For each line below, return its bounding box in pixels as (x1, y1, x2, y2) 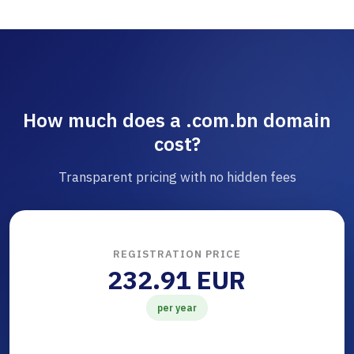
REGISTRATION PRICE (112, 247, 241, 262)
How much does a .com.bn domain (23, 107, 331, 134)
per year (156, 302, 197, 314)
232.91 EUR (107, 263, 246, 297)
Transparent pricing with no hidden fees (58, 168, 296, 186)
